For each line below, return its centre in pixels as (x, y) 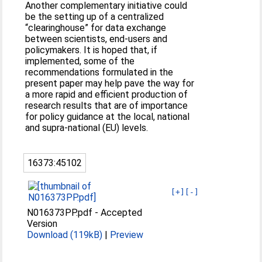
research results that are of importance (107, 105)
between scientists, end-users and (96, 39)
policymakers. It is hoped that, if (92, 50)
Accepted (122, 212)
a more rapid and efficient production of (107, 94)
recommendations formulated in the (99, 72)
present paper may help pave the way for (110, 83)
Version (42, 223)
